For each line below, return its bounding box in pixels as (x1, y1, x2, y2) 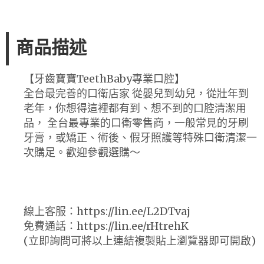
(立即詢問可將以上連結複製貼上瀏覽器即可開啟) (24, 233, 256, 247)
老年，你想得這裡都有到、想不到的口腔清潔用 (24, 101, 246, 115)
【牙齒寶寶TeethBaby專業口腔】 (24, 71, 185, 85)
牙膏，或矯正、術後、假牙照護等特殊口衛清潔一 (24, 130, 257, 144)
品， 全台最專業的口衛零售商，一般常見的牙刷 (24, 115, 249, 130)
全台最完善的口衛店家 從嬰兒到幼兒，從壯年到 (24, 86, 249, 100)
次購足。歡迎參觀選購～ (24, 145, 140, 159)
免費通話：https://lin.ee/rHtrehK (24, 219, 189, 233)
